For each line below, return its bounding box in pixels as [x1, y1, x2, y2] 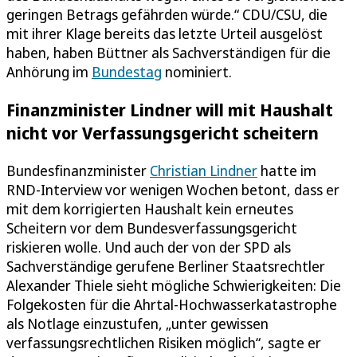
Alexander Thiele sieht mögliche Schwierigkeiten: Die [6, 275, 341, 295]
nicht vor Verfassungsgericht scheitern [6, 120, 319, 144]
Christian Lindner [150, 160, 257, 180]
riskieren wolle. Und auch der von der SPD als [6, 237, 291, 257]
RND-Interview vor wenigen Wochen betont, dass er [6, 179, 339, 199]
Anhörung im [6, 61, 92, 81]
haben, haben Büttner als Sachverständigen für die [6, 42, 331, 62]
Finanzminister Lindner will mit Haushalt [6, 97, 333, 121]
